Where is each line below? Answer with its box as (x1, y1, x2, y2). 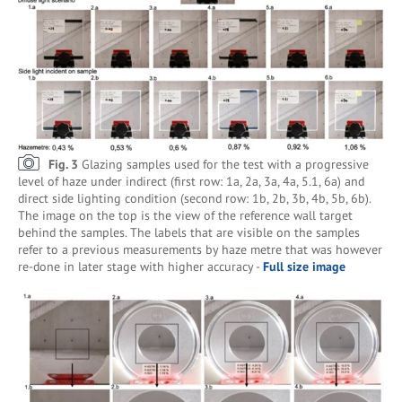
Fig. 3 (48, 156, 82, 172)
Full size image (263, 258, 345, 275)
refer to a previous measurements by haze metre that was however (18, 241, 382, 258)
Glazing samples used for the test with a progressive (82, 156, 369, 172)
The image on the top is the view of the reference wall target (18, 207, 353, 223)
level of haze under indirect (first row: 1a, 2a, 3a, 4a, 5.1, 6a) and (18, 173, 364, 189)
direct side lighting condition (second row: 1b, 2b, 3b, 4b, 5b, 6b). (18, 190, 371, 206)
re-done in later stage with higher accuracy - (18, 258, 263, 275)
